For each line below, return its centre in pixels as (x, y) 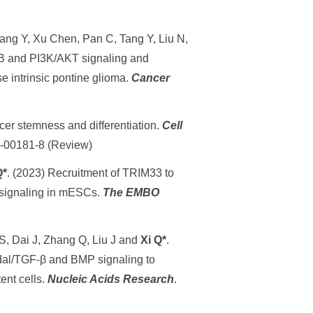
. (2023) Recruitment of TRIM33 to (90, 173)
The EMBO (131, 192)
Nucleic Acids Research (111, 279)
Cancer (151, 78)
